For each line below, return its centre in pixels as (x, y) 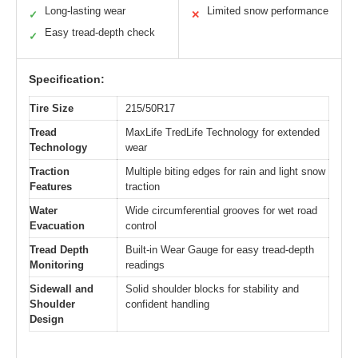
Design (47, 319)
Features (51, 186)
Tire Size (52, 108)
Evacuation (57, 225)
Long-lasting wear (85, 10)
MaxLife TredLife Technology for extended (223, 132)
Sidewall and (62, 288)
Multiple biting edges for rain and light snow (225, 171)
